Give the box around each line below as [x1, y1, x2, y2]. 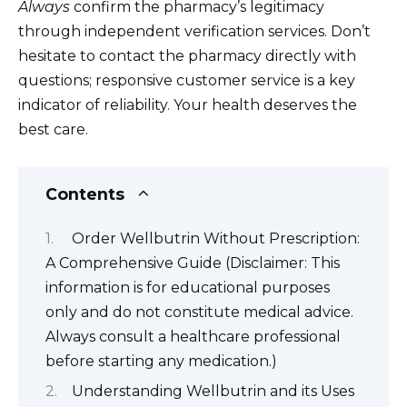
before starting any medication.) [45, 352, 277, 370]
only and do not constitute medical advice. [45, 303, 353, 321]
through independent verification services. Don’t [18, 23, 371, 41]
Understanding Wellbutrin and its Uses [72, 382, 354, 401]
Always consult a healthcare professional [45, 327, 341, 345]
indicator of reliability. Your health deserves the [18, 96, 357, 114]
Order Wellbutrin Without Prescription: [72, 229, 360, 247]
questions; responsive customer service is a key [18, 72, 355, 90]
